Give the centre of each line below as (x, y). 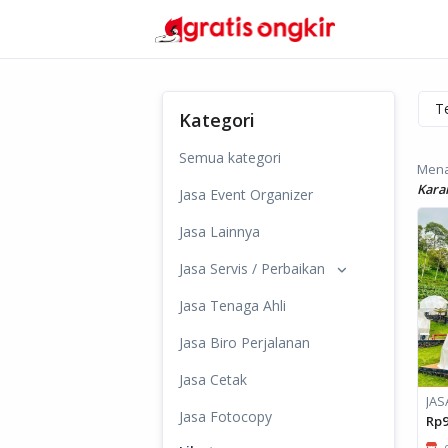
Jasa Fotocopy (225, 416)
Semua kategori (230, 157)
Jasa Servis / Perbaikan (252, 268)
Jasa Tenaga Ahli (232, 305)
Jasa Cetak (213, 379)
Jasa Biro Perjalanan (244, 342)
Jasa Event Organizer (246, 194)
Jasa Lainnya (219, 231)
